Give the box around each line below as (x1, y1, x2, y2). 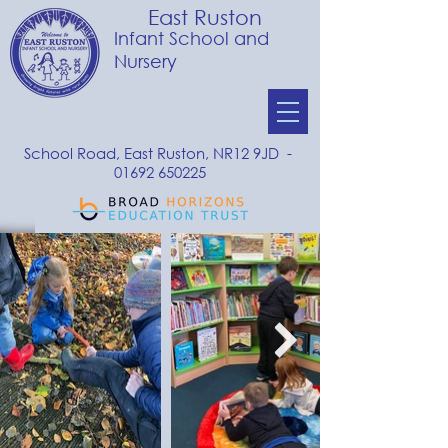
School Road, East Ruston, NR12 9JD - (24, 143, 296, 163)
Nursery (114, 50, 177, 72)
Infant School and (114, 27, 269, 49)
